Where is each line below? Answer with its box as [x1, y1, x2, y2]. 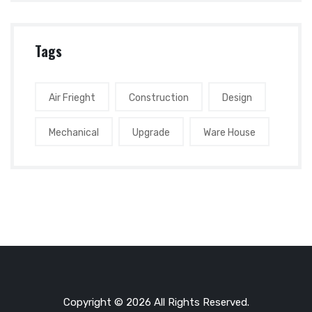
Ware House [203, 127, 256, 139]
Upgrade [132, 127, 170, 139]
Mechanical [49, 127, 99, 139]
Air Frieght [49, 92, 95, 104]
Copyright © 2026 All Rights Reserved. [63, 296, 249, 309]
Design [222, 92, 252, 104]
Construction [129, 92, 189, 104]
